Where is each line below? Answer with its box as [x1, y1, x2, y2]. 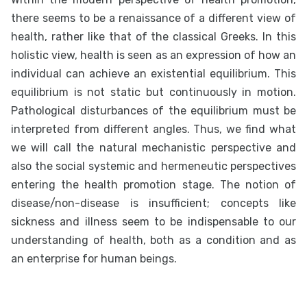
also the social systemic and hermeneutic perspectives [11, 160, 296, 173]
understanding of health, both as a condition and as [11, 234, 296, 247]
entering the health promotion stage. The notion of [11, 178, 296, 191]
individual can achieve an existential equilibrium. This [11, 67, 296, 80]
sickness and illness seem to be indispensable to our [11, 215, 296, 228]
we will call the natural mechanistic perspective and [11, 141, 296, 154]
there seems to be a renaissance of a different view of [11, 12, 296, 25]
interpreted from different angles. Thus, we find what [11, 123, 296, 136]
